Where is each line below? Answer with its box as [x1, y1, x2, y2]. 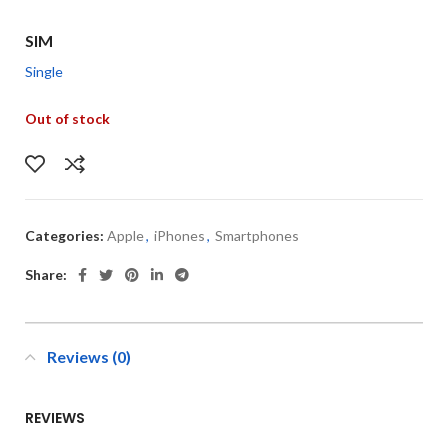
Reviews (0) [47, 347, 131, 367]
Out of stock [25, 110, 110, 127]
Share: [25, 266, 67, 284]
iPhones [154, 227, 205, 245]
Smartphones [215, 227, 299, 245]
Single [25, 63, 63, 80]
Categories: [25, 227, 104, 245]
